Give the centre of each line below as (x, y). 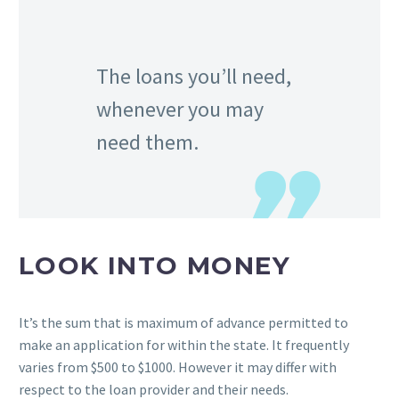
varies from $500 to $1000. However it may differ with (178, 367)
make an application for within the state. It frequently (184, 345)
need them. (147, 142)
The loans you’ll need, (194, 76)
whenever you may (180, 109)
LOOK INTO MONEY (155, 265)
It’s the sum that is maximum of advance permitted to (183, 323)
